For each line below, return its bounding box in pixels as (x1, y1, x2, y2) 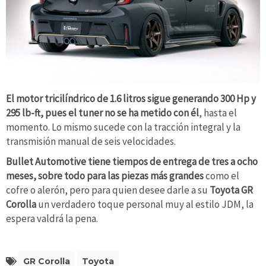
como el (205, 169, 239, 182)
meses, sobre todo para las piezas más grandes (6, 169, 205, 182)
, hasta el (199, 106, 237, 120)
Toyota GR (210, 183, 253, 197)
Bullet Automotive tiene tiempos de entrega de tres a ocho (6, 154, 258, 168)
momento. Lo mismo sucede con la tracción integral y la (6, 121, 240, 134)
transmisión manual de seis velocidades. (6, 135, 176, 148)
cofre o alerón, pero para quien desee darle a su (6, 183, 210, 197)
